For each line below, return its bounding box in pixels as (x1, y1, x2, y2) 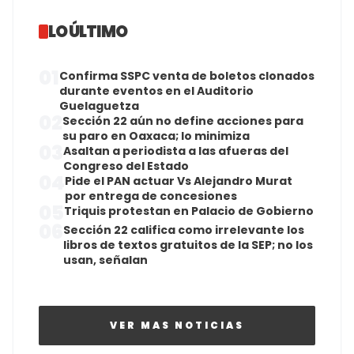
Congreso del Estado (63, 158, 189, 175)
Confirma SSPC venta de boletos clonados (59, 68, 314, 85)
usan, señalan (63, 252, 148, 269)
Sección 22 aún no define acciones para (62, 113, 303, 130)
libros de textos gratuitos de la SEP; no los (63, 237, 313, 254)
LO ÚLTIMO (48, 21, 127, 43)
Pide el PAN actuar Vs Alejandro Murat (65, 173, 292, 190)
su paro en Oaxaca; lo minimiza (62, 128, 250, 145)
